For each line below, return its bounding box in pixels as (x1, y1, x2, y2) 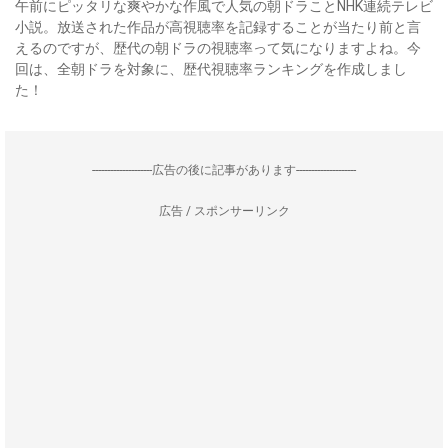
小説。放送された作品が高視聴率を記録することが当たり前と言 (15, 19, 421, 35)
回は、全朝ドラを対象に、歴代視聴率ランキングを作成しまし (15, 61, 407, 77)
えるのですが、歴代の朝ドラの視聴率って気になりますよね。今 (15, 40, 421, 56)
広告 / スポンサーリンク (158, 204, 290, 218)
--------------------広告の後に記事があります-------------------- (92, 163, 356, 177)
